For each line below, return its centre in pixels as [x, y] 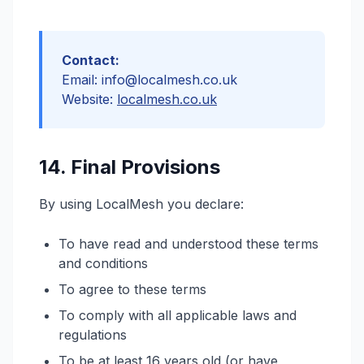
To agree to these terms [132, 289]
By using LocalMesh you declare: [141, 204]
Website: [89, 99]
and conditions [103, 263]
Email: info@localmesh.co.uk [149, 80]
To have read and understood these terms [188, 244]
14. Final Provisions [130, 167]
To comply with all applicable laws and [178, 315]
